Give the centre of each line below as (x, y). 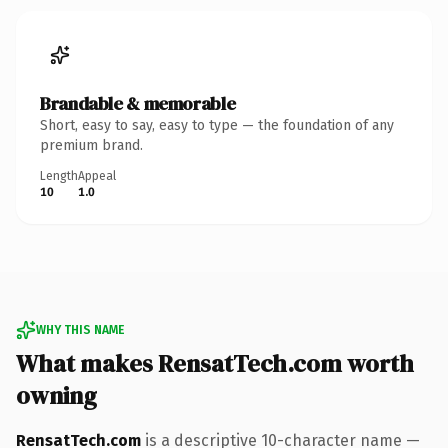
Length (59, 175)
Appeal (97, 175)
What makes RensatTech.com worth (215, 363)
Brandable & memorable (138, 103)
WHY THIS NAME (80, 329)
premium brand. (91, 145)
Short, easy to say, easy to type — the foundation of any (217, 125)
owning (56, 395)
